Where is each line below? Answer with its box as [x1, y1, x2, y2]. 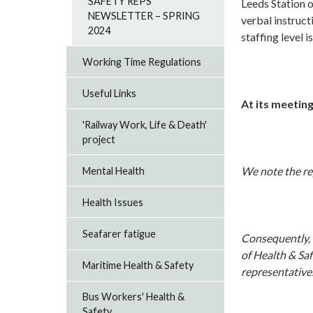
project [82, 133, 116, 145]
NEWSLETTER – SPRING [88, 9, 201, 22]
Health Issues [82, 196, 144, 208]
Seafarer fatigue [82, 227, 156, 240]
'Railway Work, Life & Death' [82, 118, 208, 131]
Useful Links [82, 87, 137, 99]
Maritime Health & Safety [82, 259, 194, 272]
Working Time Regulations [82, 55, 202, 68]
